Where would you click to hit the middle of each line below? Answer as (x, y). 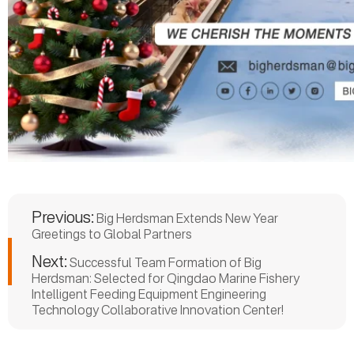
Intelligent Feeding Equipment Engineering (149, 294)
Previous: (63, 217)
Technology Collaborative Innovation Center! (158, 310)
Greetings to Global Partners (112, 234)
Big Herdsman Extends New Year (186, 218)
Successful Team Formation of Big (164, 262)
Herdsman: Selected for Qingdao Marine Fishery (166, 278)
